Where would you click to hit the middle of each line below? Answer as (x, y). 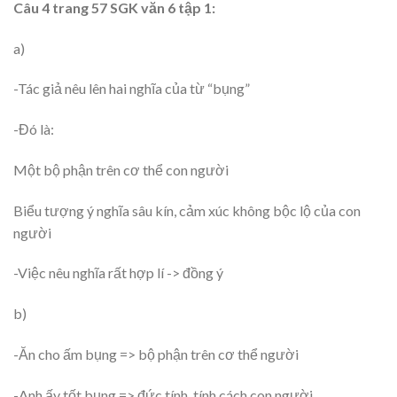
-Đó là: (34, 129)
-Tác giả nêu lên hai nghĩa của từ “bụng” (132, 89)
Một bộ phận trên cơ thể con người (121, 169)
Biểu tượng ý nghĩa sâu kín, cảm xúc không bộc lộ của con (187, 210)
